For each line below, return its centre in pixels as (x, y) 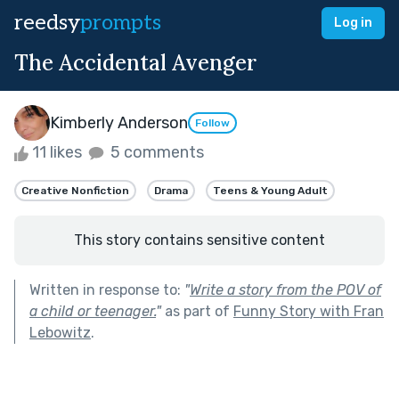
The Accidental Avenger (135, 63)
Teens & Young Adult (270, 190)
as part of (197, 311)
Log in (353, 23)
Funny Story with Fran (309, 311)
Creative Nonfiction (75, 190)
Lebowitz (60, 332)
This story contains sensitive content (199, 240)
